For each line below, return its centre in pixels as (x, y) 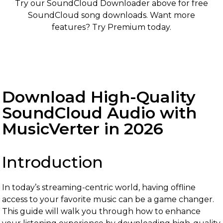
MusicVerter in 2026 (83, 129)
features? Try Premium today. (111, 27)
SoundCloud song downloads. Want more (111, 15)
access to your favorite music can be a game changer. (108, 199)
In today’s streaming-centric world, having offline (99, 187)
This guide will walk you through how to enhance (101, 211)
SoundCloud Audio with (99, 113)
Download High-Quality (99, 97)
